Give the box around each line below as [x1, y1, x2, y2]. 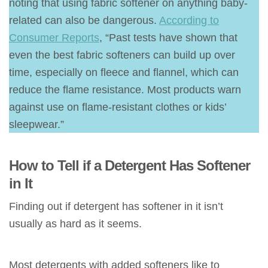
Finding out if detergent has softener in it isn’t [9, 199, 223, 212]
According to [159, 13, 219, 26]
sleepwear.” [9, 117, 64, 130]
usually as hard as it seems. [9, 217, 142, 230]
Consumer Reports [9, 31, 99, 44]
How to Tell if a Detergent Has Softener [9, 157, 250, 173]
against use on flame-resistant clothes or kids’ [9, 100, 227, 113]
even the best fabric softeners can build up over [9, 48, 235, 61]
